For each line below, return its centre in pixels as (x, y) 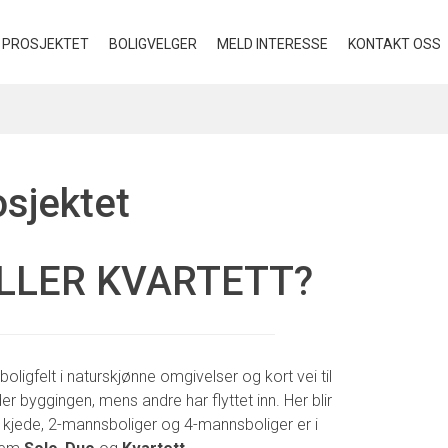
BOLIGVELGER (153, 44)
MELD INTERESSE (272, 44)
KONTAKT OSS (394, 44)
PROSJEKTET (45, 44)
